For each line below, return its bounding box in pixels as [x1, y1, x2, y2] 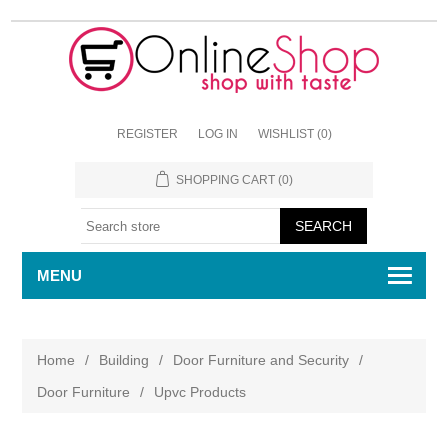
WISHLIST [257, 127, 314, 141]
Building [99, 352, 150, 368]
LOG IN [197, 127, 238, 141]
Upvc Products [154, 384, 247, 400]
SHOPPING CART [175, 173, 275, 187]
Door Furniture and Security [173, 352, 350, 368]
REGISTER [116, 127, 178, 141]
